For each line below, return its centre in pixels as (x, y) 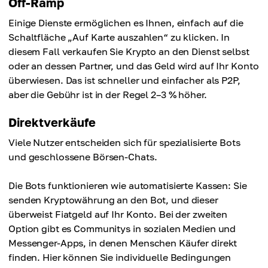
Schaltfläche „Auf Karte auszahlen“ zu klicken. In (119, 37)
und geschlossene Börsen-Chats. (83, 157)
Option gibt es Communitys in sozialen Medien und (122, 229)
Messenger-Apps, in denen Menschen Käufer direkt (123, 243)
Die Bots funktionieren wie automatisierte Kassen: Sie (128, 186)
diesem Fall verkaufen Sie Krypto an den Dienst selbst (129, 52)
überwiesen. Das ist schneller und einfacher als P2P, (124, 80)
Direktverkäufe (52, 122)
